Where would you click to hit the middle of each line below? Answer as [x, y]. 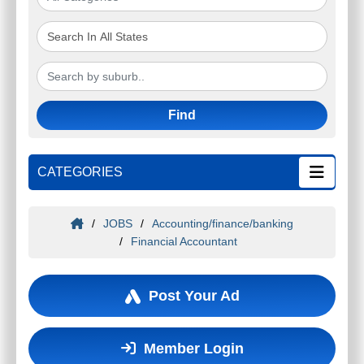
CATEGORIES [80, 172]
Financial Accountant [184, 242]
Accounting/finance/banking [223, 224]
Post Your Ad [194, 296]
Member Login [193, 349]
